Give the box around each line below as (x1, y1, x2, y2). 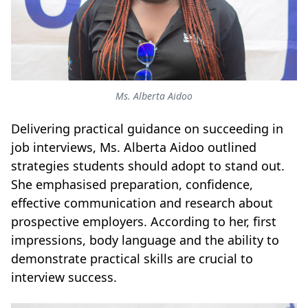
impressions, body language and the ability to (11, 231, 279, 248)
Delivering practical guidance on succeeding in (11, 120, 283, 137)
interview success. (11, 268, 117, 285)
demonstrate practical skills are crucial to (11, 250, 253, 267)
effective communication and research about (11, 194, 273, 211)
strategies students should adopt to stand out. (11, 157, 285, 174)
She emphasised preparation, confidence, (11, 175, 253, 192)
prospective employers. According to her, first (11, 212, 276, 230)
